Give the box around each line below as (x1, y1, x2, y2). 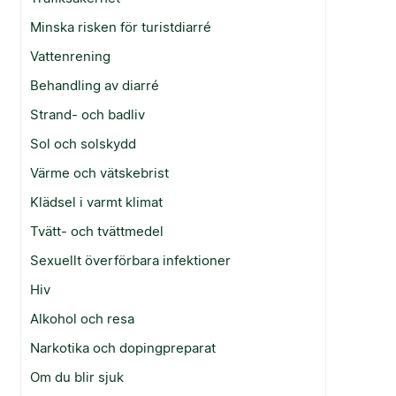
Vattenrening (30, 47, 111, 65)
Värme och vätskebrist (30, 164, 170, 181)
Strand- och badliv (30, 105, 146, 123)
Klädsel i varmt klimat (30, 193, 164, 210)
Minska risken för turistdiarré (30, 18, 212, 35)
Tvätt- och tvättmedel (30, 222, 164, 240)
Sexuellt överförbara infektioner (30, 251, 232, 269)
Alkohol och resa (30, 309, 135, 327)
